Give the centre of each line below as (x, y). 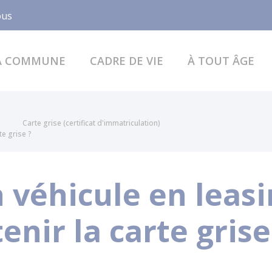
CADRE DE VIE (126, 60)
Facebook (65, 15)
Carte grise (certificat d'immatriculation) (91, 123)
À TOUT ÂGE (221, 60)
